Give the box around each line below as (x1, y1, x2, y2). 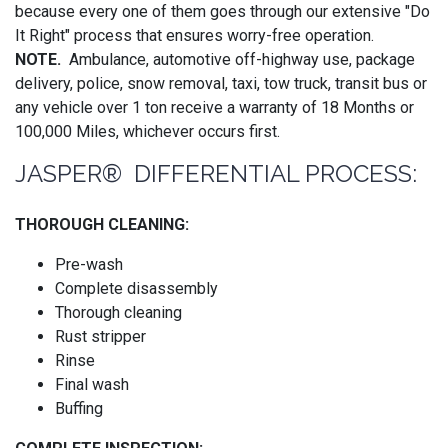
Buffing (55, 398, 103, 418)
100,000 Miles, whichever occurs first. (15, 121, 280, 141)
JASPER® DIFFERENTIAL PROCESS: (15, 158, 417, 188)
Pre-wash (55, 254, 123, 274)
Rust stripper (55, 326, 146, 346)
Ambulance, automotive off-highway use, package (69, 49, 415, 69)
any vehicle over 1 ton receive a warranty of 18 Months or (15, 97, 414, 117)
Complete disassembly (55, 278, 218, 298)
